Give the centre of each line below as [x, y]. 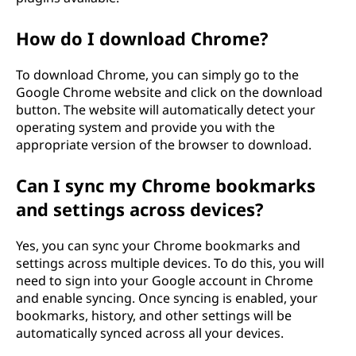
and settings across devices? [140, 209]
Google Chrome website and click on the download [169, 92]
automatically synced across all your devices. [150, 333]
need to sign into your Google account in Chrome [164, 280]
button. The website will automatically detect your [166, 109]
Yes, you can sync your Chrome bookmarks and [158, 245]
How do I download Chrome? [142, 38]
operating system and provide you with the [145, 127]
